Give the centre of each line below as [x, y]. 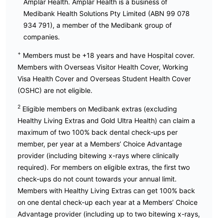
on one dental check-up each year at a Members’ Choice [108, 202]
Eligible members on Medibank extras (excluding [99, 109]
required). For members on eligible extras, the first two [104, 167]
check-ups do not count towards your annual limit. [97, 179]
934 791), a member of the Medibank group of [98, 25]
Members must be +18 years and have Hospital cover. [108, 55]
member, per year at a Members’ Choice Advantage [100, 144]
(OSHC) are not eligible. [55, 90]
